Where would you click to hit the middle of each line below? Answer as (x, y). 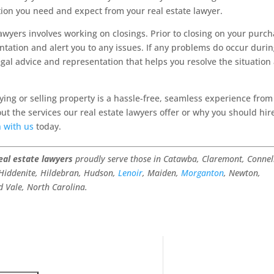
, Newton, (243, 173)
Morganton (203, 173)
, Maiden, (162, 173)
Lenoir (131, 173)
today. (48, 127)
